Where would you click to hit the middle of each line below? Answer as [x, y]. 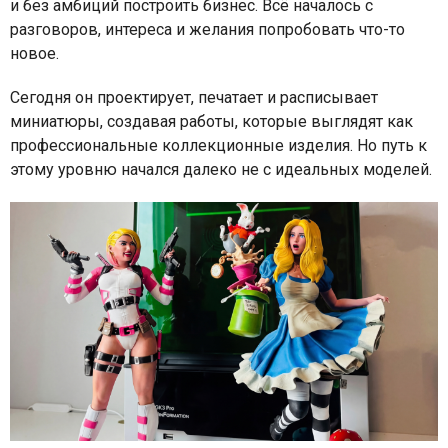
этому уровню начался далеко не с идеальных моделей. [221, 169]
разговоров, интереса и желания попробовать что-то [207, 29]
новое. [34, 53]
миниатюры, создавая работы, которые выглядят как [211, 121]
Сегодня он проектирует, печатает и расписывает [194, 97]
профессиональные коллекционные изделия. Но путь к [218, 145]
